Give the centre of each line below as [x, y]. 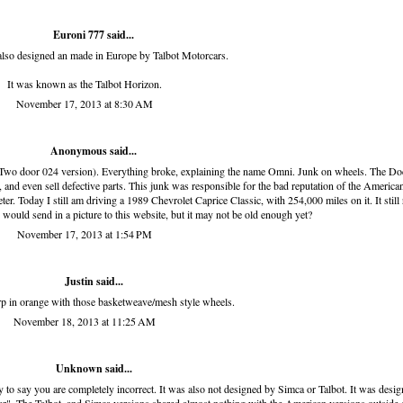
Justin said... [94, 282]
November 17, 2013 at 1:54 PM [85, 234]
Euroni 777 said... [94, 35]
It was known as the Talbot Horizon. [85, 84]
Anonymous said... [94, 151]
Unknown [79, 369]
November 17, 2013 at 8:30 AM [85, 104]
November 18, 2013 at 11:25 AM [85, 322]
